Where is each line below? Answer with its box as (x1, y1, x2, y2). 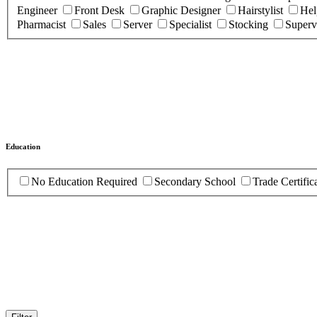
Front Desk (74, 4, 127, 16)
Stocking (229, 18, 271, 30)
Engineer (17, 4, 60, 16)
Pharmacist (17, 18, 69, 30)
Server (123, 18, 155, 30)
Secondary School (154, 175, 238, 188)
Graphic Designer (142, 4, 224, 16)
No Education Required (31, 175, 140, 188)
